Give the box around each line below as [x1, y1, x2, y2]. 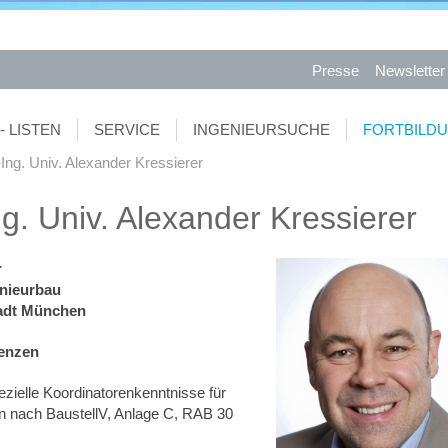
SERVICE [94, 121, 160, 138]
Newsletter [375, 62, 445, 79]
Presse [312, 62, 359, 79]
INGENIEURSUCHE [193, 121, 330, 138]
